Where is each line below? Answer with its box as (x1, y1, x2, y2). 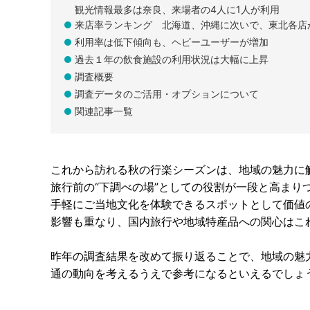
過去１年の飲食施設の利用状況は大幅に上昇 (75, 53, 268, 66)
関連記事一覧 (75, 105, 133, 118)
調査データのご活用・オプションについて (75, 88, 259, 100)
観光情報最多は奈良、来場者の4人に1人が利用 (75, 3, 280, 16)
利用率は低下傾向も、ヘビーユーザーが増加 (75, 36, 268, 48)
